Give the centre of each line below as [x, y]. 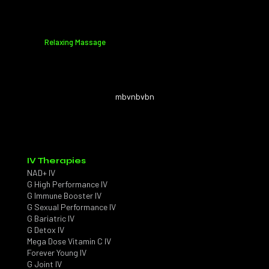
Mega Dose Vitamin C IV [69, 241]
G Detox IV [46, 229]
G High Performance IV [67, 184]
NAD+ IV [41, 172]
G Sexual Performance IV [71, 207]
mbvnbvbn [134, 96]
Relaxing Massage [75, 42]
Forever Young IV [57, 252]
